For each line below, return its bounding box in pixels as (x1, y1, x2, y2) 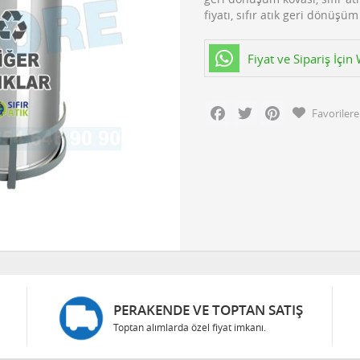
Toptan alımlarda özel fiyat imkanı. (112, 321, 266, 333)
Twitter (257, 100, 291, 115)
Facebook (230, 100, 276, 115)
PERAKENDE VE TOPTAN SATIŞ (112, 301, 303, 319)
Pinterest (284, 100, 328, 115)
